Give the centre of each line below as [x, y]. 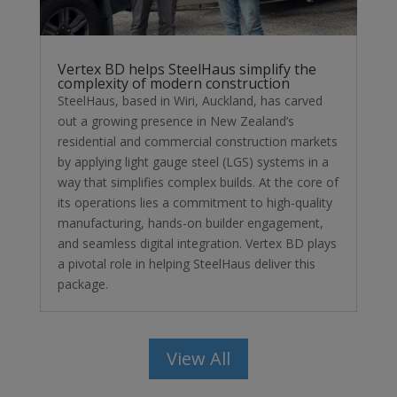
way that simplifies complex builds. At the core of [198, 183]
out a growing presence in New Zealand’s [175, 121]
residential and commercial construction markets [197, 142]
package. [82, 284]
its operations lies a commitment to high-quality [195, 203]
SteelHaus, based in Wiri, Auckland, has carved [190, 101]
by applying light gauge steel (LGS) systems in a [193, 162]
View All [198, 359]
